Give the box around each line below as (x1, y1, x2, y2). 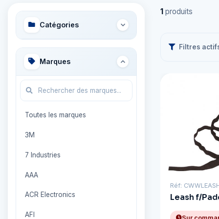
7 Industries (24, 151, 61, 159)
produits (163, 7, 193, 17)
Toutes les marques (24, 111, 86, 119)
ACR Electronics (24, 191, 75, 199)
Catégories (40, 21, 79, 29)
